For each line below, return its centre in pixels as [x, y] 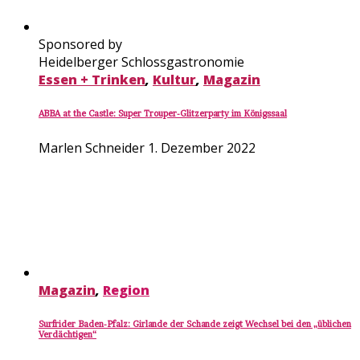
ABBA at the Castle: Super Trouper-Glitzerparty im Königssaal [163, 113]
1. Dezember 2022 [202, 147]
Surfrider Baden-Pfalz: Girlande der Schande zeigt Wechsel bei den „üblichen [195, 324]
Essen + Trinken [92, 79]
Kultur [174, 79]
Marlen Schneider [92, 147]
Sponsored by [80, 44]
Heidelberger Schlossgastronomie [141, 61]
